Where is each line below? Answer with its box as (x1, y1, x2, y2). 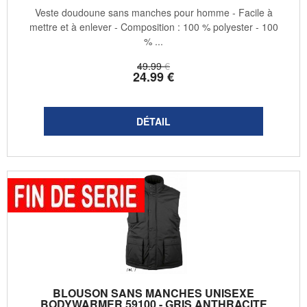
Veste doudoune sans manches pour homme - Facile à (34, 5, 273, 20)
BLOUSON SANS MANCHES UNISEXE (53, 285, 254, 302)
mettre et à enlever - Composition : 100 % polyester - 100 (29, 20, 278, 34)
